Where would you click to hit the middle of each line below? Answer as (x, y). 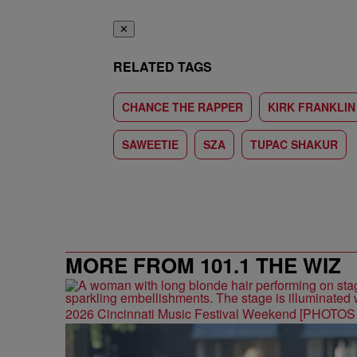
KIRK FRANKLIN (312, 107)
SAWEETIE (150, 144)
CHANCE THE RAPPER (182, 107)
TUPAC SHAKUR (294, 144)
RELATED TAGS (163, 67)
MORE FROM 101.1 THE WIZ (203, 265)
